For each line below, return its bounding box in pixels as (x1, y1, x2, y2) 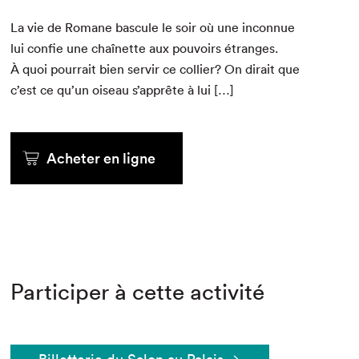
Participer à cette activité (10, 278, 265, 306)
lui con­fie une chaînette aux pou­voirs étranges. (10, 40, 279, 57)
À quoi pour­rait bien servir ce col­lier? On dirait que (10, 61, 301, 78)
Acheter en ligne (46, 149, 156, 168)
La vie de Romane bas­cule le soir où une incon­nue (10, 19, 296, 36)
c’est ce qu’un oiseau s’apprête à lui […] (10, 82, 235, 99)
